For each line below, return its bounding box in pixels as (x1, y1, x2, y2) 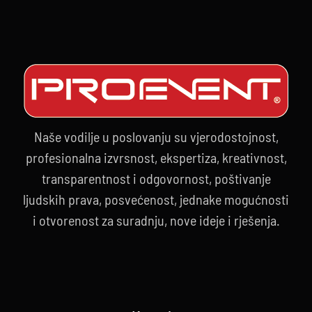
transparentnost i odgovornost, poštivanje (41, 169, 271, 187)
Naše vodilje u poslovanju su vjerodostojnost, (33, 127, 279, 145)
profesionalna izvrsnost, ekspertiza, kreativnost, (25, 148, 287, 166)
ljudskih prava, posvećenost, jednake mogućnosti (23, 190, 289, 208)
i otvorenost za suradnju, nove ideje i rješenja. (32, 211, 280, 228)
